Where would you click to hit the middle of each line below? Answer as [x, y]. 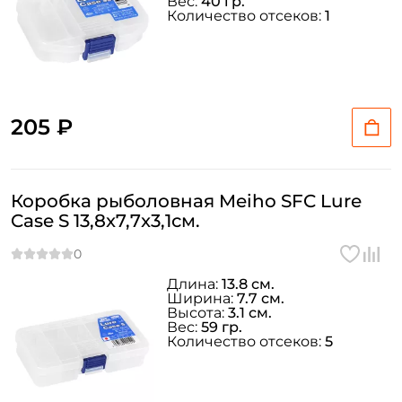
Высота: [197, 313]
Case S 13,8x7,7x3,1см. [105, 221]
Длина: [194, 284]
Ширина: [202, 298]
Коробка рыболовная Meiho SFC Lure [186, 201]
